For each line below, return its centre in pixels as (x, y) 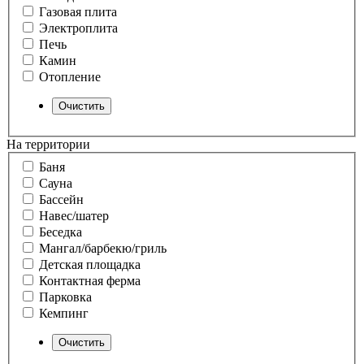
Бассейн (61, 200)
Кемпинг (64, 314)
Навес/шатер (74, 216)
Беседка (61, 232)
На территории (48, 145)
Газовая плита (78, 12)
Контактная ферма (90, 281)
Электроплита (78, 28)
